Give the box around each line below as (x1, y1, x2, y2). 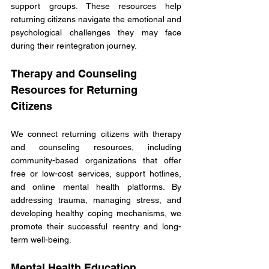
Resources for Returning (11, 83, 141, 97)
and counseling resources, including (11, 142, 181, 153)
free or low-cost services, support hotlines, (11, 169, 181, 179)
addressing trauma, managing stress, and (11, 195, 181, 205)
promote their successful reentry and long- (11, 222, 181, 232)
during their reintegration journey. (11, 41, 139, 51)
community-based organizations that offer (11, 156, 181, 166)
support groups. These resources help (11, 1, 181, 11)
